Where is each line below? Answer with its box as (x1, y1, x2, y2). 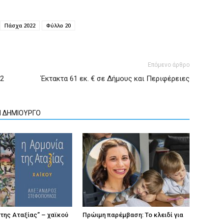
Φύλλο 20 (46, 22, 71, 29)
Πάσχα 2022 (4, 22, 35, 29)
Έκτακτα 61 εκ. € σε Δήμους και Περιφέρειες (41, 74, 190, 83)
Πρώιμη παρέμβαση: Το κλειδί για (82, 211, 183, 219)
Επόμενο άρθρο (148, 61, 190, 69)
